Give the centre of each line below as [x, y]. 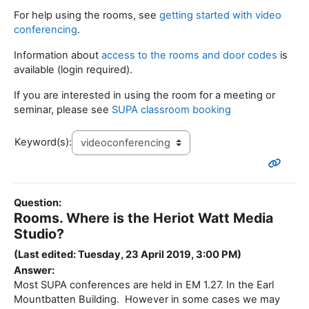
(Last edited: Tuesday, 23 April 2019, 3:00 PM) [128, 255]
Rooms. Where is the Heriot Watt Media [143, 218]
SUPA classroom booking [171, 110]
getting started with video [220, 16]
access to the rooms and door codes [189, 56]
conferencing [46, 30]
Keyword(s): [43, 142]
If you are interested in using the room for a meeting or [144, 96]
